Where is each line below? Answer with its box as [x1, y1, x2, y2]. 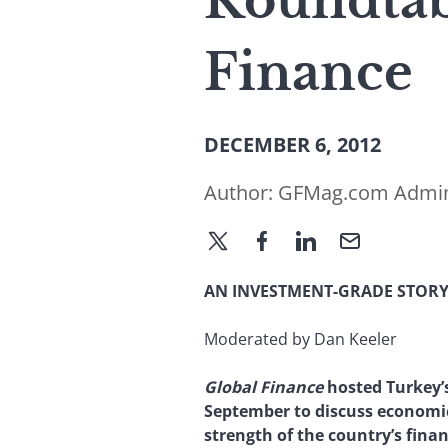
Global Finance [204, 375, 327, 398]
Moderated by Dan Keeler [204, 327, 397, 350]
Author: [204, 179, 278, 206]
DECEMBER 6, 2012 [204, 131, 381, 158]
